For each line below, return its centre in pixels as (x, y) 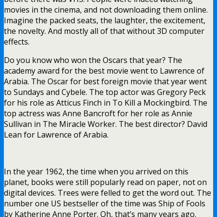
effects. (17, 41)
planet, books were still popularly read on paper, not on (105, 182)
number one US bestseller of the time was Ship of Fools (105, 203)
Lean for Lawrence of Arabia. (56, 134)
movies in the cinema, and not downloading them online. (106, 9)
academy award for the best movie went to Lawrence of (104, 70)
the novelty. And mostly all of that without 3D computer (104, 31)
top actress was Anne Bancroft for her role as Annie (98, 113)
